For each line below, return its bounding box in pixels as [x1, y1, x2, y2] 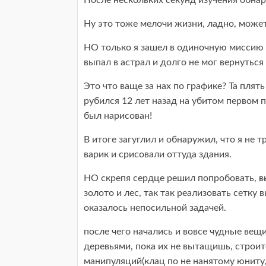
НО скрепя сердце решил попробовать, [84, 173, 259, 183]
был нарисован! [84, 111, 152, 121]
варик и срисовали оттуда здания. [84, 150, 232, 159]
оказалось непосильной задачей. [84, 203, 226, 213]
